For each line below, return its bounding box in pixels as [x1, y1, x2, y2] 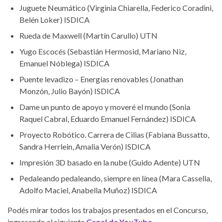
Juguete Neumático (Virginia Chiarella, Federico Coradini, [19, 2, 213, 12]
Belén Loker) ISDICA [19, 14, 90, 24]
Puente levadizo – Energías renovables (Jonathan [19, 74, 183, 84]
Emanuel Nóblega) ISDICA [19, 58, 110, 68]
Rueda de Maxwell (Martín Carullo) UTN [19, 30, 158, 40]
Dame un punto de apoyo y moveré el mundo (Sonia [19, 102, 190, 111]
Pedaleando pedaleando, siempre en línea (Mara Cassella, [19, 173, 212, 183]
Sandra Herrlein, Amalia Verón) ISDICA [19, 141, 151, 151]
